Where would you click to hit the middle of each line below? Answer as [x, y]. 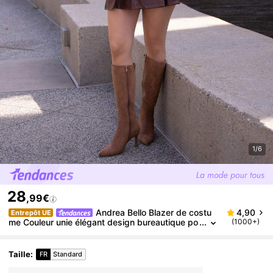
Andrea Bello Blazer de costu [154, 212]
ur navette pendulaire [51, 232]
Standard [68, 254]
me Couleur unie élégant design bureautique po [104, 222]
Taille [20, 254]
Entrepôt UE [31, 212]
